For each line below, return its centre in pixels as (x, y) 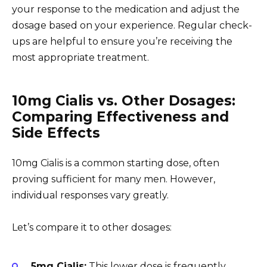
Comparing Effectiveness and (120, 117)
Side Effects (56, 133)
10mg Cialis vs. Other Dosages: (124, 100)
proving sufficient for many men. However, (114, 179)
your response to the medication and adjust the (126, 9)
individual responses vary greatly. (90, 195)
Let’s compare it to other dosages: (92, 228)
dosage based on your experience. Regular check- (132, 25)
